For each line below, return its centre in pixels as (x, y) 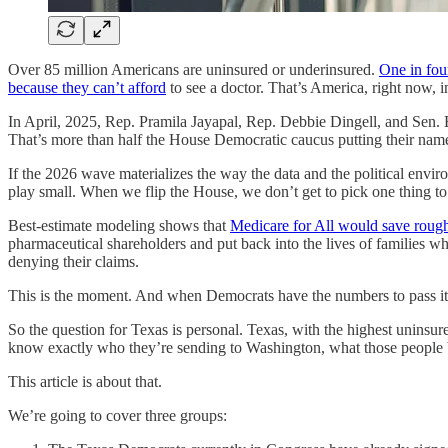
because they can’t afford (87, 87)
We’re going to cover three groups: (117, 415)
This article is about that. (85, 381)
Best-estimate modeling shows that (119, 225)
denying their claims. (73, 261)
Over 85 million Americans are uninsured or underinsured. (193, 69)
